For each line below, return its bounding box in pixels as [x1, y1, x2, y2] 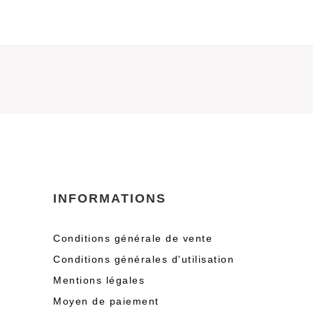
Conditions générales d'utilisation [53, 254, 234, 265]
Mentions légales [53, 275, 145, 286]
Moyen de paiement [53, 296, 159, 307]
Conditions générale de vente [53, 233, 212, 244]
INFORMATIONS [53, 191, 166, 205]
